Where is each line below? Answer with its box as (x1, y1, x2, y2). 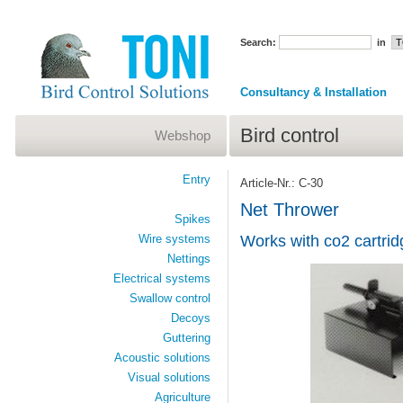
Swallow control (129, 291, 210, 305)
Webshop (154, 128, 210, 143)
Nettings (166, 252, 210, 265)
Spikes (174, 212, 210, 226)
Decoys (170, 311, 210, 325)
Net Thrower (239, 199, 339, 219)
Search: (239, 37, 276, 48)
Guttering (162, 331, 210, 345)
